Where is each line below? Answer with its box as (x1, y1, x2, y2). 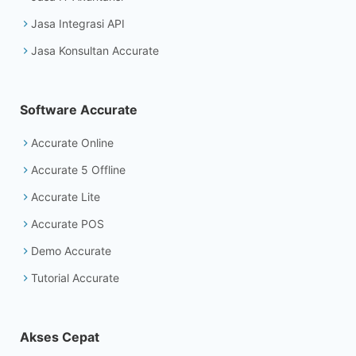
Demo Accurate (31, 244, 111, 258)
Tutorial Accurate (31, 271, 119, 285)
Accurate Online (31, 136, 114, 150)
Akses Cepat (20, 329, 99, 346)
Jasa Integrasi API (31, 17, 125, 31)
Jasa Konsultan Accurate (31, 44, 159, 58)
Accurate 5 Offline (31, 163, 126, 177)
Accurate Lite (31, 190, 100, 204)
